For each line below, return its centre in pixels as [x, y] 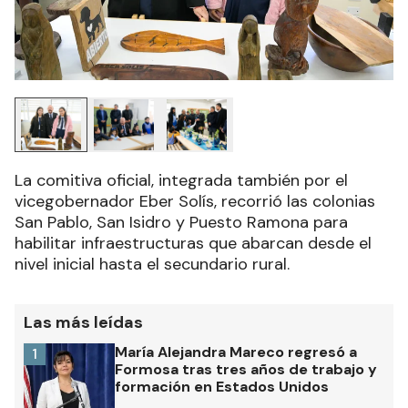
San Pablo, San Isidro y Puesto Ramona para [181, 223]
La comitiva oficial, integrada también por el [181, 181]
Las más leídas [83, 323]
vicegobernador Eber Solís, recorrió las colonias [195, 202]
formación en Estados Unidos [222, 387]
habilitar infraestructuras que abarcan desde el [193, 244]
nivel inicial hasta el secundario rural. [152, 265]
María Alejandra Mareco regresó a [236, 352]
